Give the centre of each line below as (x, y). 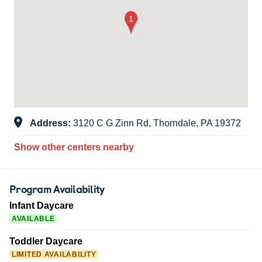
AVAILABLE (33, 219)
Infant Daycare (42, 206)
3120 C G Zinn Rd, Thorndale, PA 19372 (157, 123)
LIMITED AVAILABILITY (54, 255)
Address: (51, 123)
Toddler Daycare (46, 242)
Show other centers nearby (74, 147)
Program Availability (57, 189)
